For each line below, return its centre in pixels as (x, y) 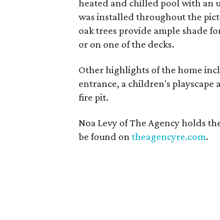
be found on (105, 136)
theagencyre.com (169, 136)
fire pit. (94, 97)
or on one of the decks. (126, 44)
